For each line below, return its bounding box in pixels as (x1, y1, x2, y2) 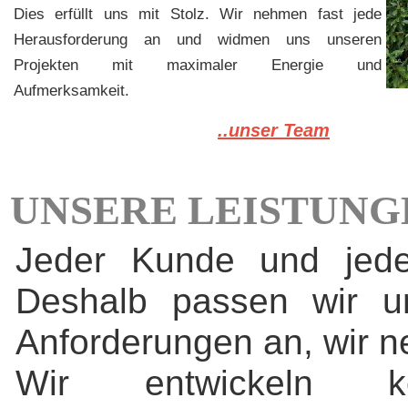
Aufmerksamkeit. (14, 82, 129, 99)
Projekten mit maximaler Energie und (14, 56, 382, 74)
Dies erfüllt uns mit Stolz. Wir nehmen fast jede (14, 5, 382, 23)
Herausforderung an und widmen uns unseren (14, 31, 382, 48)
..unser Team (218, 120, 330, 140)
